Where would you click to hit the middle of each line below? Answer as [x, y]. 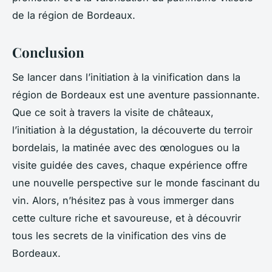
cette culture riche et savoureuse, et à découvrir [127, 218]
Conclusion [48, 52]
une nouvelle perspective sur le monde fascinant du [136, 182]
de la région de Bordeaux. [74, 15]
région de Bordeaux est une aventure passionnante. [136, 94]
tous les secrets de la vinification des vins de [119, 235]
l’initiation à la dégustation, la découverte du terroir [132, 130]
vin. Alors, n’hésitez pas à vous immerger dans [123, 200]
